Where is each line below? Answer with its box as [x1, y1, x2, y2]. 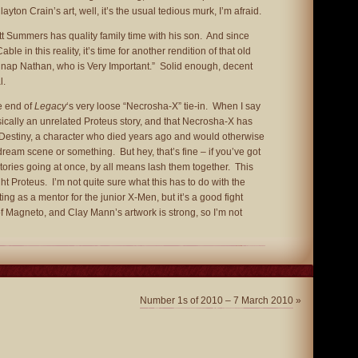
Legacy [34, 101, 66, 112]
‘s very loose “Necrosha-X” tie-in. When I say [66, 101, 261, 112]
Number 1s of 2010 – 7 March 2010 [140, 295, 293, 306]
